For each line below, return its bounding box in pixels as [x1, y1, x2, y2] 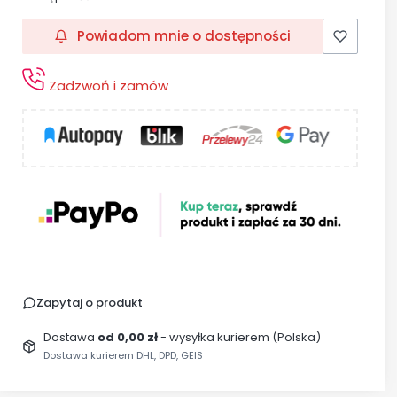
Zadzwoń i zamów [45, 76, 168, 96]
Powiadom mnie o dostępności [76, 27, 291, 46]
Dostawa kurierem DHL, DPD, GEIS [43, 347, 203, 362]
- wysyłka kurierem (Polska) [160, 328, 321, 346]
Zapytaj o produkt [36, 293, 143, 311]
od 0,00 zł [97, 328, 160, 346]
